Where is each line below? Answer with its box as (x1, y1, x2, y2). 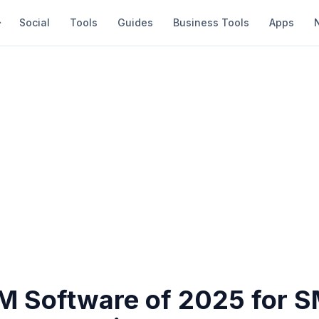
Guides (117, 16, 153, 28)
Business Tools (173, 16, 249, 28)
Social (19, 16, 50, 28)
